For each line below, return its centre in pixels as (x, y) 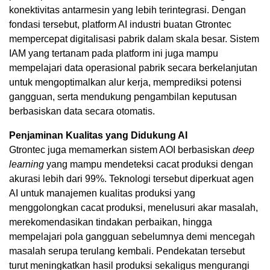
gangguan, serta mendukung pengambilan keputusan (123, 97)
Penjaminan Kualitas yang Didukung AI (98, 135)
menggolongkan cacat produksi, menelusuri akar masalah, (133, 208)
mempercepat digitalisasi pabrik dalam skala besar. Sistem (134, 39)
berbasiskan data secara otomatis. (82, 111)
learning (27, 164)
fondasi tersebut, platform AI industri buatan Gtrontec (120, 24)
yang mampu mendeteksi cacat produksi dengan (149, 164)
